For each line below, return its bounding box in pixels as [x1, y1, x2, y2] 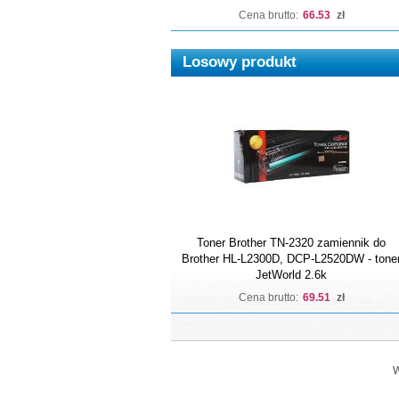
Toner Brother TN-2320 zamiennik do [197, 236, 386, 249]
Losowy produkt [183, 53, 297, 70]
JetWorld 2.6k [256, 268, 327, 281]
